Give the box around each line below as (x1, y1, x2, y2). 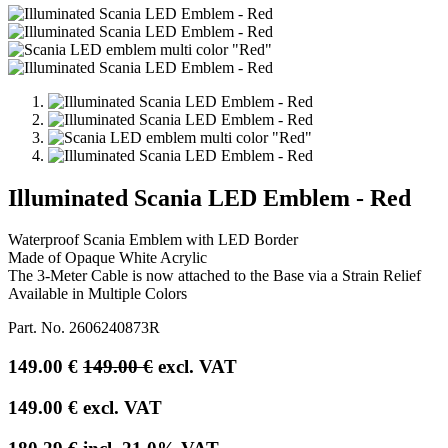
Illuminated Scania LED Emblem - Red (8, 184, 411, 211)
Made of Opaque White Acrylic (8, 249, 207, 267)
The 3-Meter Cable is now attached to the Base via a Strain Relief (8, 267, 421, 285)
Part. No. (8, 319, 69, 337)
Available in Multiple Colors (8, 285, 187, 303)
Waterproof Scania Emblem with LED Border (8, 231, 298, 249)
